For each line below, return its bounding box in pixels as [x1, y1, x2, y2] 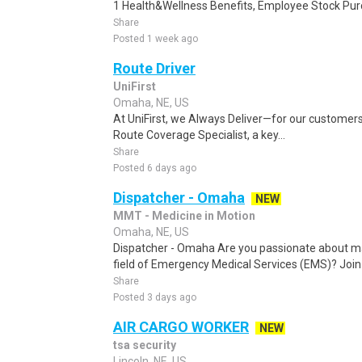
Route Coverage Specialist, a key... [113, 128, 285, 141]
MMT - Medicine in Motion [113, 209, 255, 222]
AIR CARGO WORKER [113, 318, 249, 335]
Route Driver [113, 60, 196, 77]
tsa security [113, 339, 176, 351]
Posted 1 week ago [113, 33, 198, 44]
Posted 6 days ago [113, 162, 196, 174]
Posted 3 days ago [113, 292, 196, 303]
